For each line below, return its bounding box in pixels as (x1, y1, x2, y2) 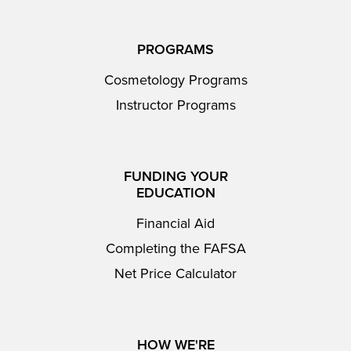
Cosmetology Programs (103, 71, 248, 89)
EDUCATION (136, 184, 215, 201)
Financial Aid (136, 215, 215, 232)
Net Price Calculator (114, 265, 237, 282)
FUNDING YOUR (123, 168, 228, 185)
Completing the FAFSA (105, 240, 246, 257)
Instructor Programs (115, 96, 236, 114)
